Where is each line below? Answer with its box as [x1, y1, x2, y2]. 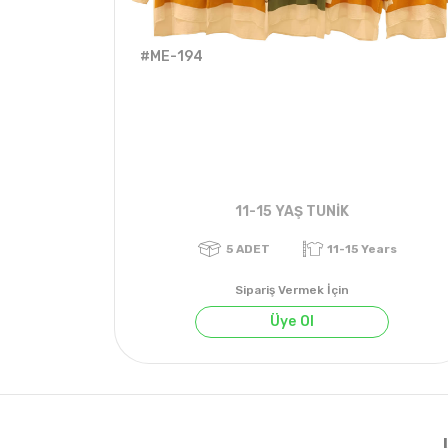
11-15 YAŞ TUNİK [235, 202, 349, 220]
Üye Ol [269, 312, 315, 330]
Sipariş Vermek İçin [235, 282, 349, 297]
